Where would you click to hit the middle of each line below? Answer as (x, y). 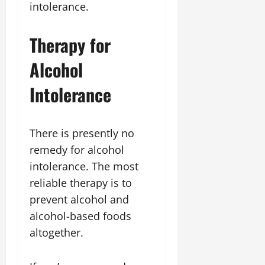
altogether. (56, 232)
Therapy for (70, 45)
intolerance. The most (84, 166)
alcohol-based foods (80, 216)
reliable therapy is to (81, 183)
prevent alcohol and (79, 199)
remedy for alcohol (77, 150)
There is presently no (82, 133)
